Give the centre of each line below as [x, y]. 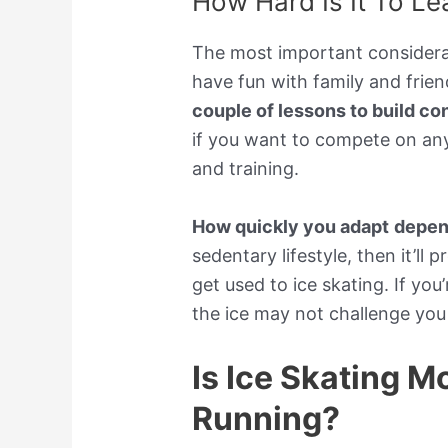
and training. [246, 169]
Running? [266, 418]
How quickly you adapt [291, 226]
